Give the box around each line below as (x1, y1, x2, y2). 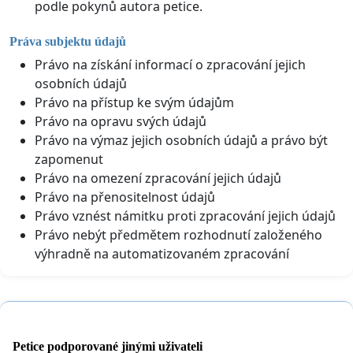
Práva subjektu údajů (9, 34, 126, 48)
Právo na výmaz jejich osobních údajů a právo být (35, 131, 328, 149)
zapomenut (35, 150, 103, 168)
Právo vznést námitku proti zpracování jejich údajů (35, 206, 336, 225)
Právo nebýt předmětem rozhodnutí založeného (35, 225, 322, 243)
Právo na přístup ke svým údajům (35, 93, 234, 111)
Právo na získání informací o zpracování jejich (35, 55, 306, 73)
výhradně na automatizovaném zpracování (35, 244, 289, 262)
